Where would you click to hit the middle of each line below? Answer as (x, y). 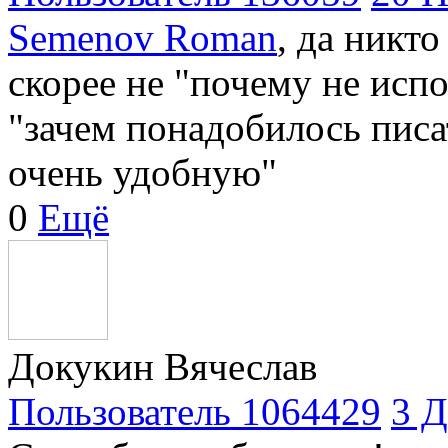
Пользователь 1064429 (194, 411)
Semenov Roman (142, 37)
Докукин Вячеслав (162, 366)
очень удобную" (142, 172)
